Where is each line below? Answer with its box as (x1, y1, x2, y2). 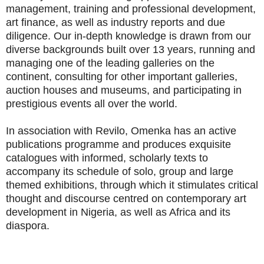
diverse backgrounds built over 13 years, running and (6, 44, 255, 56)
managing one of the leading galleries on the (6, 57, 214, 70)
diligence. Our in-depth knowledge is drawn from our (6, 30, 251, 42)
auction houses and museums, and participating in (6, 84, 242, 97)
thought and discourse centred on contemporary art (6, 193, 246, 205)
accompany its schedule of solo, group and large (6, 166, 233, 178)
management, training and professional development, (6, 3, 256, 15)
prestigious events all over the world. (6, 98, 177, 110)
